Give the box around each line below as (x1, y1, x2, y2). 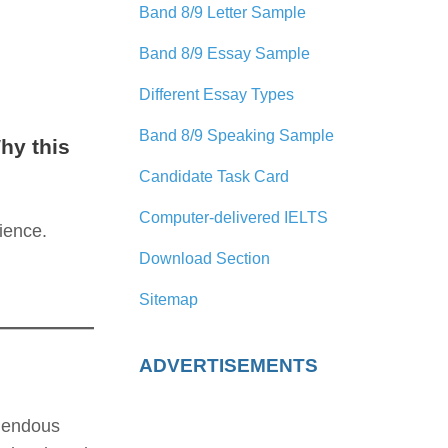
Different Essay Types (138, 86, 294, 103)
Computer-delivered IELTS (138, 209, 328, 226)
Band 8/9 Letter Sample (138, 4, 306, 21)
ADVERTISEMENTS (138, 355, 318, 376)
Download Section (138, 250, 270, 267)
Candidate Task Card (138, 168, 289, 185)
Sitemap (138, 291, 198, 308)
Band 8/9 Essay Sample (138, 45, 310, 62)
